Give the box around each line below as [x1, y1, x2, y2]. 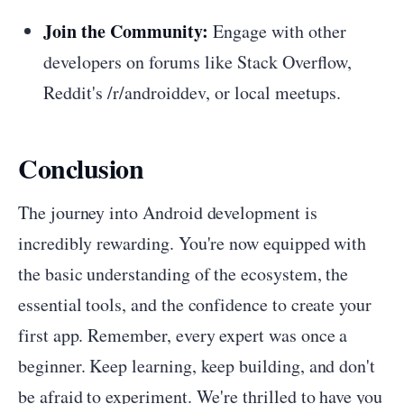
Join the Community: [43, 18, 208, 44]
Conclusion [18, 148, 143, 188]
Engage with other [208, 19, 346, 43]
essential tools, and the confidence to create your [18, 292, 372, 317]
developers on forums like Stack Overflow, [43, 50, 352, 74]
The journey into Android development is [18, 200, 317, 225]
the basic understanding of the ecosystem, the [18, 262, 349, 286]
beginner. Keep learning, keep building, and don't [18, 353, 376, 378]
